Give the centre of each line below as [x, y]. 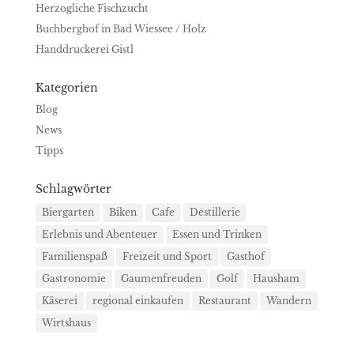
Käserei [59, 300]
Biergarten [68, 212]
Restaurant [224, 300]
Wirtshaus [66, 322]
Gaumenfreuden [161, 278]
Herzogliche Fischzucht [92, 8]
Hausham [276, 278]
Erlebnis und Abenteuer [99, 234]
